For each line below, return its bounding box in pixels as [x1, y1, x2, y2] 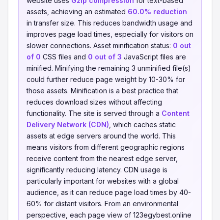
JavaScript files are [122, 53, 186, 61]
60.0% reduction [128, 7, 187, 16]
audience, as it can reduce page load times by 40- [27, 188, 191, 196]
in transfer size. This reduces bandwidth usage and [27, 19, 192, 27]
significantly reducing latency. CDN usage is [27, 165, 167, 174]
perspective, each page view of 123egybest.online [27, 211, 192, 219]
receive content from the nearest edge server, [27, 154, 178, 163]
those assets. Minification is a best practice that [27, 86, 178, 95]
